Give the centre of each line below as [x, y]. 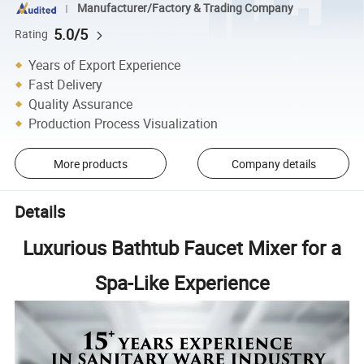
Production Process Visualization [123, 123]
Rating [32, 34]
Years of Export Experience [105, 65]
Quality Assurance [81, 104]
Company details [273, 163]
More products [90, 163]
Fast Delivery [66, 84]
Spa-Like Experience [182, 282]
